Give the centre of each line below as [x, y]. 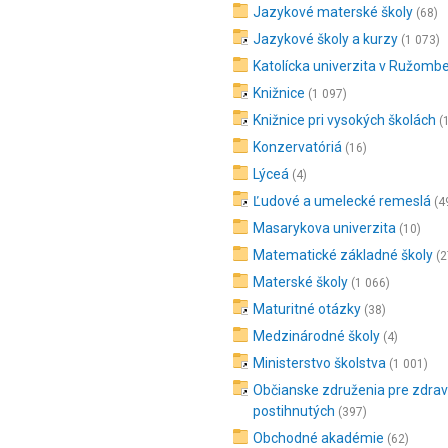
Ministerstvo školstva [319, 363]
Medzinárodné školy [316, 336]
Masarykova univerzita [324, 228]
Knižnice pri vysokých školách [344, 120]
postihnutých [294, 411]
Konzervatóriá [297, 147]
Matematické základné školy [343, 255]
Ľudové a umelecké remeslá [342, 201]
